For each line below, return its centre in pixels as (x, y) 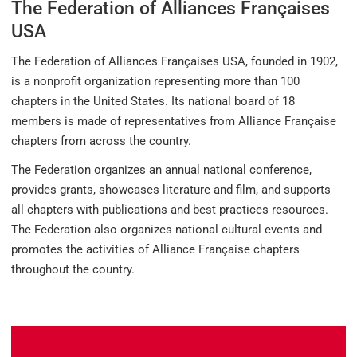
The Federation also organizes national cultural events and (167, 230)
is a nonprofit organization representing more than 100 (155, 82)
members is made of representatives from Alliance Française (174, 122)
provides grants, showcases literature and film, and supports (171, 190)
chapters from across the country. (101, 141)
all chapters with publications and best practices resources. (170, 210)
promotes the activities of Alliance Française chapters (155, 250)
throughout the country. (73, 270)
